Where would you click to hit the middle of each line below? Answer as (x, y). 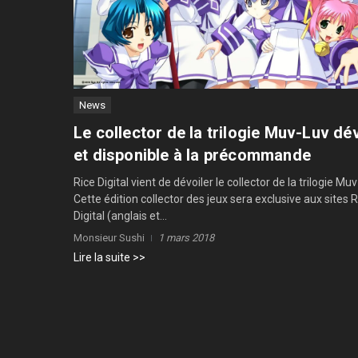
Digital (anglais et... (120, 215)
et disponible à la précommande (192, 155)
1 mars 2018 (186, 237)
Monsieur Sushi (109, 237)
